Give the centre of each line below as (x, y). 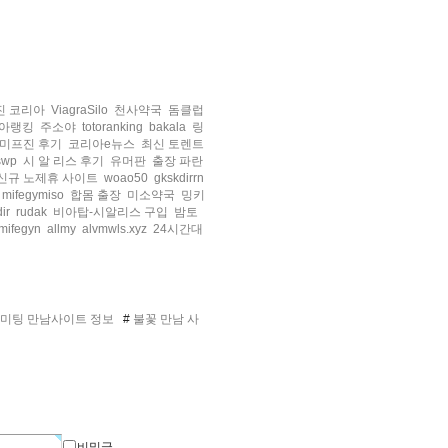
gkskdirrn (178, 178)
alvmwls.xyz (114, 229)
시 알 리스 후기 (63, 161)
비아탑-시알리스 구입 (110, 212)
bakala (167, 127)
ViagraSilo (79, 110)
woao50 (125, 178)
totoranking (112, 127)
